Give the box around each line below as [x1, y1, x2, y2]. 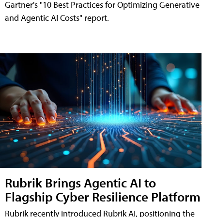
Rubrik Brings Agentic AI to [5, 174, 156, 191]
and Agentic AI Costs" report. [5, 12, 109, 23]
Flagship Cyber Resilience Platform [5, 188, 201, 205]
